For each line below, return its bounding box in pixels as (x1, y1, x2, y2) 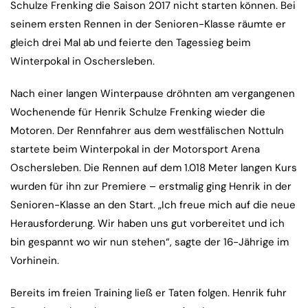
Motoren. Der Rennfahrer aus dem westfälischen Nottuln (10, 124, 284, 138)
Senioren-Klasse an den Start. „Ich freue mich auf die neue (10, 198, 296, 212)
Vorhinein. (10, 254, 59, 268)
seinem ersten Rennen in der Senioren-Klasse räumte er (10, 17, 286, 32)
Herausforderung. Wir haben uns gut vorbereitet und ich (10, 217, 285, 231)
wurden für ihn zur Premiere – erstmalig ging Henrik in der (10, 179, 291, 194)
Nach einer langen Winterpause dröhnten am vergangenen (10, 87, 295, 101)
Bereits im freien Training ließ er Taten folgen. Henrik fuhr (10, 286, 287, 300)
